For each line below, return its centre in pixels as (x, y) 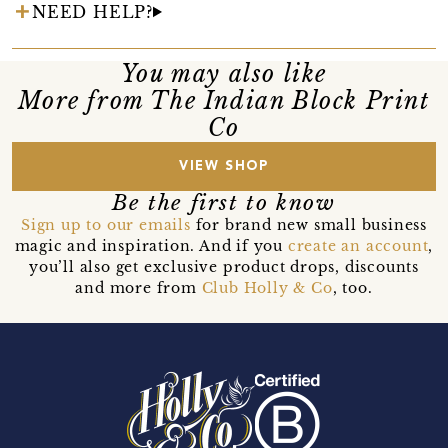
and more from (138, 287)
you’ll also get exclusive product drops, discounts (223, 266)
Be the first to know (224, 202)
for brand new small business (308, 224)
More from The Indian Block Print (224, 100)
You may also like (224, 73)
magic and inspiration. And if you (151, 245)
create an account (358, 245)
